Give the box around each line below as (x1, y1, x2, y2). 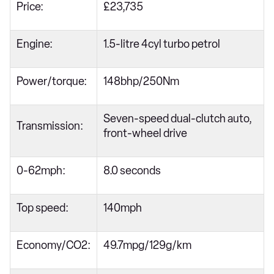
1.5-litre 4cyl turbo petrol (103, 37, 220, 51)
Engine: (17, 37, 53, 51)
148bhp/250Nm (103, 74, 179, 88)
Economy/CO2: (17, 238, 91, 252)
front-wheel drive (103, 126, 187, 140)
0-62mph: (17, 163, 65, 177)
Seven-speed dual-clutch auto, (103, 111, 252, 125)
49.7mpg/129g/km (103, 238, 191, 252)
